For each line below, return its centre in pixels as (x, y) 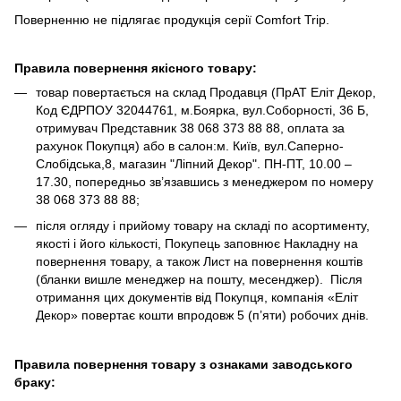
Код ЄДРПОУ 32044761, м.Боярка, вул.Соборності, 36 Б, (202, 111)
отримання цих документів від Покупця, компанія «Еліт (197, 297)
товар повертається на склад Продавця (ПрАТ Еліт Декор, (206, 93)
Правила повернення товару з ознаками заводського (183, 365)
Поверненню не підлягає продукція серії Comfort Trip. (172, 20)
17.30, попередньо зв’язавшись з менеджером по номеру (205, 182)
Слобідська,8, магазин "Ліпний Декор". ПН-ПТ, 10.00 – (194, 164)
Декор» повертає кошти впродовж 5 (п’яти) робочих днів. (202, 315)
